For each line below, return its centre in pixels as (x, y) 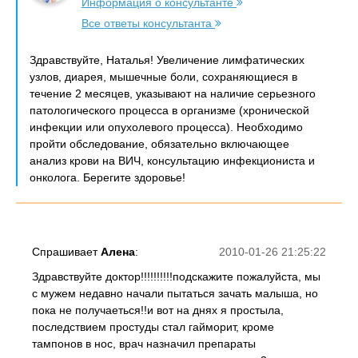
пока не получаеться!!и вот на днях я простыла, (158, 310)
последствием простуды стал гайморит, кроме (153, 327)
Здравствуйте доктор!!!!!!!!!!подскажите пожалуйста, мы (176, 276)
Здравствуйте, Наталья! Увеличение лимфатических (167, 60)
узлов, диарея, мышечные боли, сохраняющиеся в (163, 77)
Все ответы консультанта (148, 23)
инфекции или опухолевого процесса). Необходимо (166, 127)
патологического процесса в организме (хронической (169, 110)
